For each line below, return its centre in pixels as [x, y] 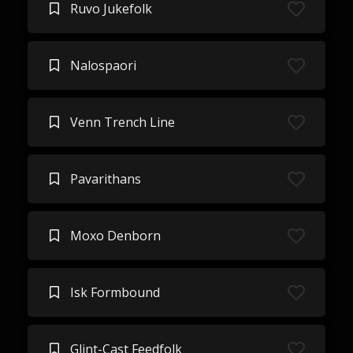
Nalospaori [103, 65]
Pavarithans [105, 179]
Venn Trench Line [122, 122]
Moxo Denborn [115, 236]
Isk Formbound [115, 292]
